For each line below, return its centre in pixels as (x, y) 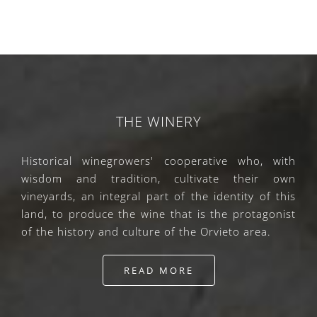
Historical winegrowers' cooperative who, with (158, 161)
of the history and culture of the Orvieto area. (146, 232)
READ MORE (158, 271)
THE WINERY (158, 122)
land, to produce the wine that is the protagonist (158, 214)
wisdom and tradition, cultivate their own (158, 179)
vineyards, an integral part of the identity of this (158, 196)
